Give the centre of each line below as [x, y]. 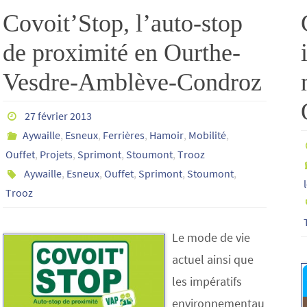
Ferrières [123, 135]
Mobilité [207, 135]
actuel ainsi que [213, 259]
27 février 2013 [58, 116]
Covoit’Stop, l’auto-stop [123, 23]
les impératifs [207, 281]
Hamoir [166, 135]
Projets [56, 154]
